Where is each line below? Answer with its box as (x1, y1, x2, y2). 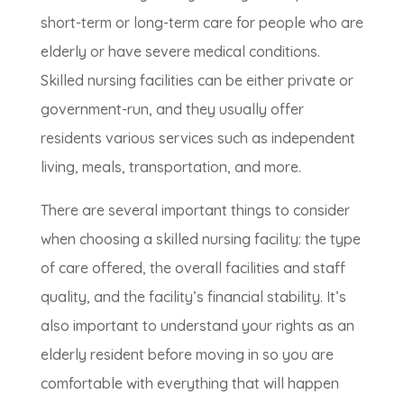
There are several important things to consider (40, 201, 350, 220)
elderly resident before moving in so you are (40, 345, 334, 364)
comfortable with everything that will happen (40, 374, 339, 393)
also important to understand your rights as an (40, 317, 354, 335)
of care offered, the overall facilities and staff (40, 259, 345, 278)
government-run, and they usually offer (40, 100, 304, 119)
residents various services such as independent (40, 129, 355, 148)
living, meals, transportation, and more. (40, 158, 301, 177)
